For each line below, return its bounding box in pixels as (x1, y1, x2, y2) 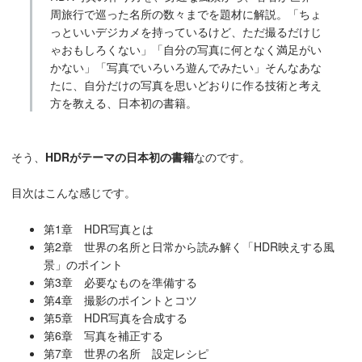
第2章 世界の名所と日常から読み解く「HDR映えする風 (44, 238, 335, 255)
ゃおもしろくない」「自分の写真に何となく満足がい (50, 41, 322, 58)
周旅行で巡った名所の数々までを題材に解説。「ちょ (50, 6, 322, 23)
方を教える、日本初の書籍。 (50, 95, 198, 112)
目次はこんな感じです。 (11, 184, 136, 201)
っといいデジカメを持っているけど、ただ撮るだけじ (50, 23, 322, 40)
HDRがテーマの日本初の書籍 (45, 148, 194, 165)
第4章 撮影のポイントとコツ (44, 292, 197, 309)
